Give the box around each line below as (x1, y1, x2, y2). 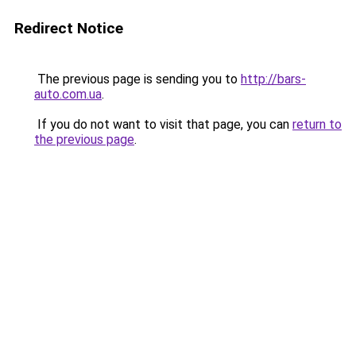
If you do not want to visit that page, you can (34, 117, 292, 132)
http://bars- (241, 72, 306, 87)
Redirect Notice (14, 19, 123, 37)
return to (292, 117, 342, 132)
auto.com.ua (34, 87, 102, 102)
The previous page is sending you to (34, 72, 241, 87)
